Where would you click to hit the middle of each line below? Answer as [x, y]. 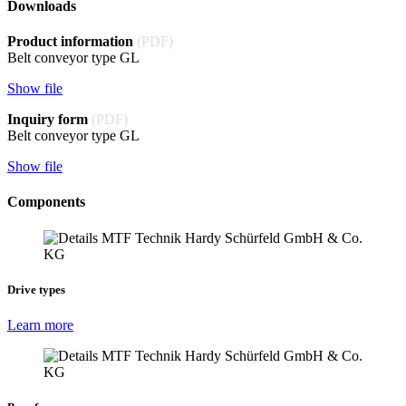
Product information [72, 42]
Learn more [40, 324]
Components [46, 202]
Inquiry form [49, 120]
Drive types [36, 289]
